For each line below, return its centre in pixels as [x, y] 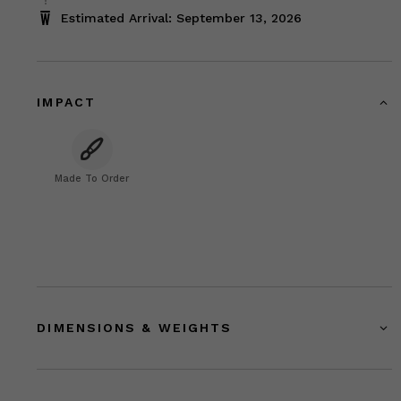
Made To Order [92, 178]
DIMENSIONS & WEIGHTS [135, 327]
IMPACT [66, 102]
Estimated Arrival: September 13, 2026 [182, 17]
